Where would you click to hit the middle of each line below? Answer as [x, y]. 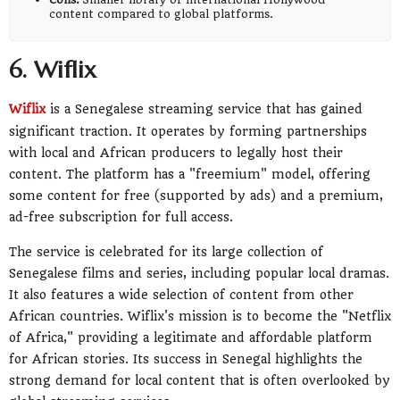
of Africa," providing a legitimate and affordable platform [191, 338]
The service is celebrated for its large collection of [166, 252]
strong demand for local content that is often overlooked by [200, 381]
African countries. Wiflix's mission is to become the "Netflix [200, 317]
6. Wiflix [53, 69]
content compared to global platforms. [162, 13]
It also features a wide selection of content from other [181, 295]
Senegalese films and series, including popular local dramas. [199, 274]
